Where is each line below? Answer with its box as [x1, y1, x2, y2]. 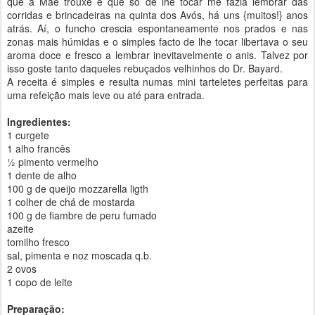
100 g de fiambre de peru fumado [7, 208, 157, 223]
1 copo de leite [7, 275, 72, 290]
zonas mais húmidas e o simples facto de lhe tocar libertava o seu [7, 34, 308, 49]
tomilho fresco [7, 235, 70, 250]
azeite [7, 221, 34, 236]
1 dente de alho [7, 168, 77, 183]
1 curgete [7, 128, 49, 143]
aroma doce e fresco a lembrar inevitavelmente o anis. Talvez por [7, 48, 308, 63]
